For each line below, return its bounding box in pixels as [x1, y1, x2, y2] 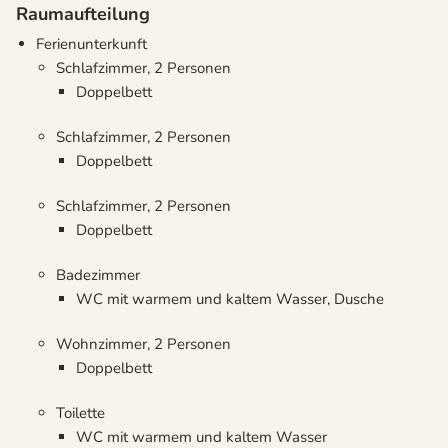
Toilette [56, 403, 105, 424]
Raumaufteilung [16, 2, 150, 27]
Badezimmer [56, 265, 140, 286]
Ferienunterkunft [36, 34, 147, 55]
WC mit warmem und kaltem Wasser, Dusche [76, 289, 384, 310]
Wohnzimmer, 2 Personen [56, 334, 231, 355]
